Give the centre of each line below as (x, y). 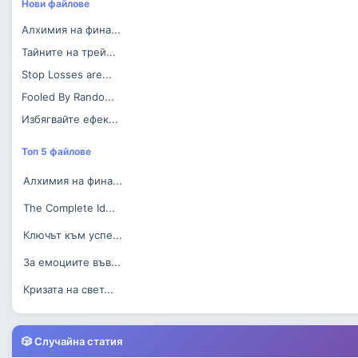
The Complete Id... (69, 207)
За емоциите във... (72, 262)
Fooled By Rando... (68, 96)
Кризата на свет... (68, 289)
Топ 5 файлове (56, 151)
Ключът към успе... (73, 235)
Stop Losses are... (67, 74)
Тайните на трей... (69, 52)
